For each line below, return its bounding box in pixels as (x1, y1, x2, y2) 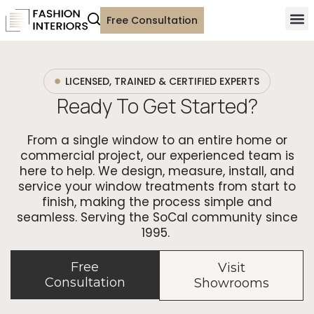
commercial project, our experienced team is (20, 147, 294, 164)
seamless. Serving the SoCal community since (16, 209, 298, 226)
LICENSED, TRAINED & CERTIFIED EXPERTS (65, 74, 259, 88)
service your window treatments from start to (18, 178, 296, 195)
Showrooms (193, 275, 269, 292)
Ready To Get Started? (56, 93, 258, 119)
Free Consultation (106, 13, 198, 27)
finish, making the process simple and (42, 193, 272, 210)
